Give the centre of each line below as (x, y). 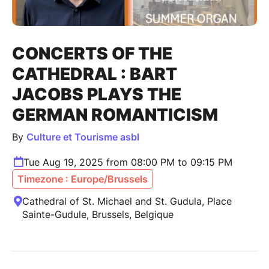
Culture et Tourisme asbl (83, 137)
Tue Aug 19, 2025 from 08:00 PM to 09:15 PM (128, 162)
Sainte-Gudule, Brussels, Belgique (98, 215)
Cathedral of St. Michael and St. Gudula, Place (127, 201)
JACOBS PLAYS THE (97, 95)
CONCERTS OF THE (92, 54)
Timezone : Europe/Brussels (83, 179)
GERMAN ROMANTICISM (115, 115)
